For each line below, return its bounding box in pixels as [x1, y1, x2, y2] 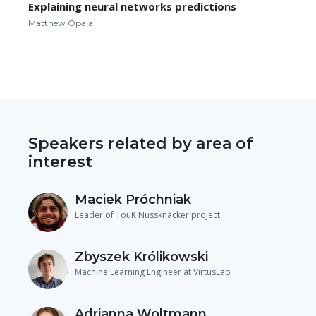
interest [28, 152, 92, 172]
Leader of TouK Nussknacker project [75, 209, 220, 221]
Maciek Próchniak [75, 192, 191, 208]
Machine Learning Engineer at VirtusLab [75, 266, 231, 279]
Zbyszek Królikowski [75, 249, 208, 265]
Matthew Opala [28, 18, 93, 29]
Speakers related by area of [28, 134, 253, 154]
